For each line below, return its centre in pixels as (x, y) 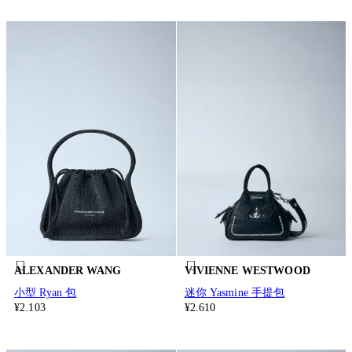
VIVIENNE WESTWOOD (247, 271)
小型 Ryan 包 (46, 293)
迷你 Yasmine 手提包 (235, 293)
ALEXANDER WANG (68, 271)
